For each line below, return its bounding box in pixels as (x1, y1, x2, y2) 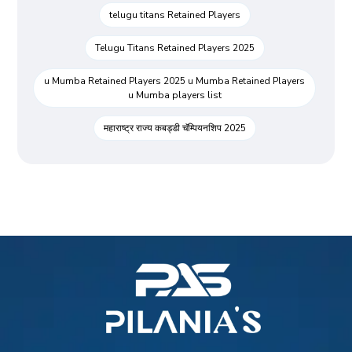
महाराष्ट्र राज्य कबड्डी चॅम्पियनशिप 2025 (103, 122, 246, 135)
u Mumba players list (127, 89, 222, 102)
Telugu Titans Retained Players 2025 (94, 42, 255, 55)
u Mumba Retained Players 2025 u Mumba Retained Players (44, 75, 305, 88)
